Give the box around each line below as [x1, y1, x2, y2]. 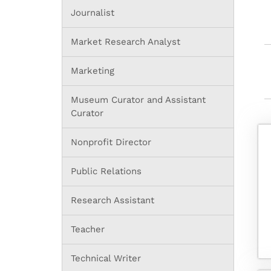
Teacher [71, 223, 105, 235]
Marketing [71, 65, 114, 76]
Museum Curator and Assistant [71, 94, 206, 105]
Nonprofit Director [71, 136, 151, 148]
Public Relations [71, 165, 142, 177]
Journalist [71, 7, 114, 18]
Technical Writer [71, 252, 141, 264]
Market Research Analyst [71, 36, 180, 47]
